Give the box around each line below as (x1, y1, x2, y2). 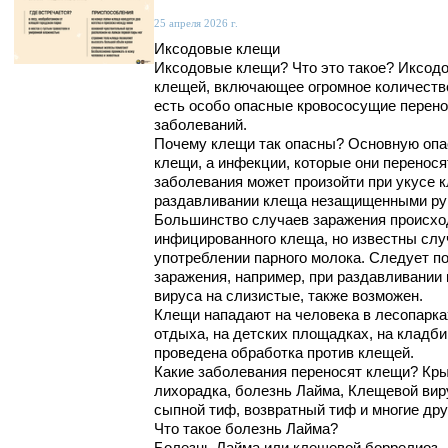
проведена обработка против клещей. (154, 345, 414, 362)
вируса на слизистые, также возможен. (154, 288, 423, 305)
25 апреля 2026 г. (154, 17, 238, 30)
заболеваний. (154, 117, 247, 134)
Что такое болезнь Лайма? (154, 421, 338, 438)
